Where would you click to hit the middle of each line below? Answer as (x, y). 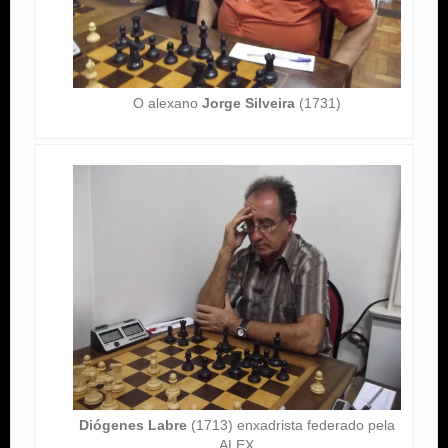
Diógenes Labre (132, 425)
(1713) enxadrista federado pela (290, 425)
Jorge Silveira (248, 102)
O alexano (167, 102)
